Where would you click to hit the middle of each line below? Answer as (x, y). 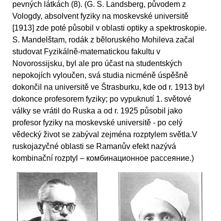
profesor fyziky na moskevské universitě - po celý (97, 123)
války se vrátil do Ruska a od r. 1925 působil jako (97, 111)
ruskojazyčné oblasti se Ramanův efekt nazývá (94, 147)
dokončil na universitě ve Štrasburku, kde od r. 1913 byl (109, 87)
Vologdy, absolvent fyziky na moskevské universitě (100, 16)
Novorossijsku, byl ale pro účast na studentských (97, 64)
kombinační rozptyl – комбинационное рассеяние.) (103, 158)
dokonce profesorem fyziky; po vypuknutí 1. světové (102, 99)
